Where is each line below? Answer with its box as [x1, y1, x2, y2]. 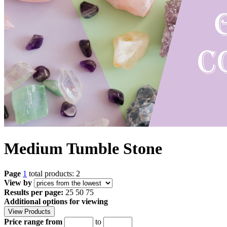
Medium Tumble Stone [4, 139, 162, 158]
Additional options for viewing [4, 197, 108, 206]
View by [4, 178, 32, 187]
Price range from [4, 217, 62, 226]
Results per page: [4, 187, 63, 197]
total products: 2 [29, 169, 80, 178]
